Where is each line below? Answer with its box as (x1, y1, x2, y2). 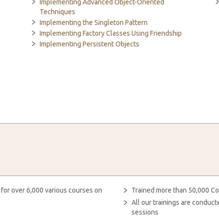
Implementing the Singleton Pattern (39, 19, 148, 26)
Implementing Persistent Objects (39, 40, 139, 48)
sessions (131, 208, 158, 216)
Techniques (39, 8, 75, 16)
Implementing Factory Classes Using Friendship (39, 29, 182, 37)
